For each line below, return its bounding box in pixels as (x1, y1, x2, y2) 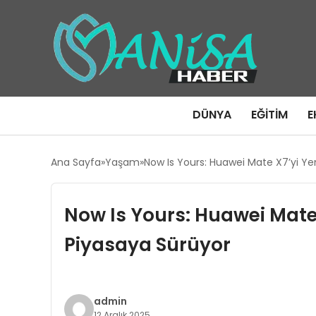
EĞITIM (251, 107, 288, 123)
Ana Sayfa (51, 155, 101, 169)
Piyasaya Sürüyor (63, 231, 235, 257)
